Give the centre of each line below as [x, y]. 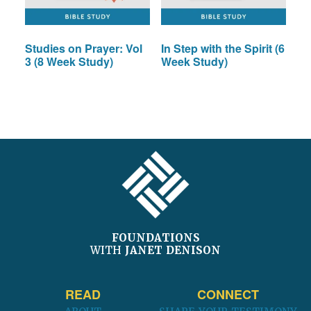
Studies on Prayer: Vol [83, 49]
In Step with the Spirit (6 [222, 49]
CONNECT [228, 294]
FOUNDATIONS [155, 238]
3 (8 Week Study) [69, 62]
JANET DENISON [173, 250]
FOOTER [45, 148]
